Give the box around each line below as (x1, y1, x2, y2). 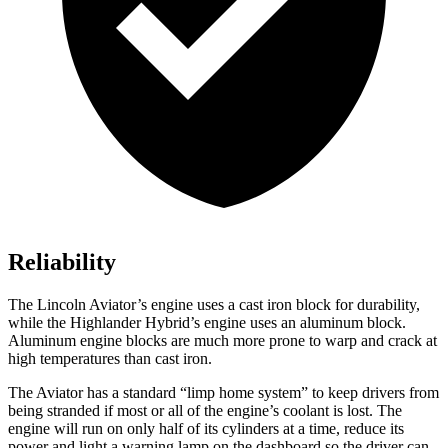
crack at (384, 332, 437, 350)
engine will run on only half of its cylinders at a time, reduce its (8, 420, 404, 438)
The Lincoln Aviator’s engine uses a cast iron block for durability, (8, 296, 420, 314)
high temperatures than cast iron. (8, 350, 212, 368)
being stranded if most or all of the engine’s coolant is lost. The (8, 402, 402, 420)
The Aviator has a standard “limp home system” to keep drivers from (8, 384, 439, 402)
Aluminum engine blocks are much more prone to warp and (8, 332, 384, 350)
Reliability (8, 249, 116, 276)
